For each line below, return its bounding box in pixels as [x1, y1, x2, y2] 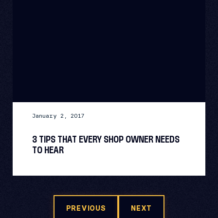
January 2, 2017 [32, 112, 85, 119]
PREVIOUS [66, 204, 106, 213]
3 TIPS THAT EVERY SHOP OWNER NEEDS [32, 135, 180, 144]
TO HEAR [32, 146, 64, 155]
